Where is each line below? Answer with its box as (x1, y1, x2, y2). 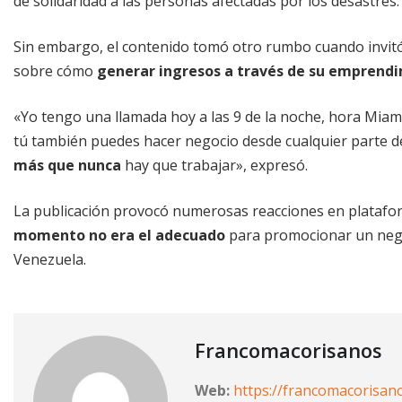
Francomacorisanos (195, 336, 382, 363)
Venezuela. (13, 249, 86, 269)
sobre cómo (13, 60, 97, 81)
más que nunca (13, 154, 125, 175)
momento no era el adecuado (13, 224, 229, 245)
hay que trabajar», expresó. (125, 154, 308, 175)
